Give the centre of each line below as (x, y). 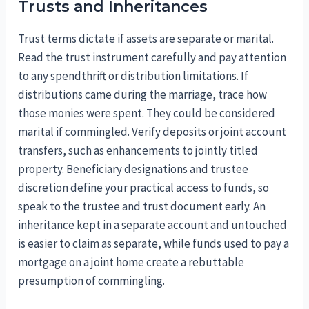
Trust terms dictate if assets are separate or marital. (146, 38)
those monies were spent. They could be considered (147, 113)
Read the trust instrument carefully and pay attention (152, 57)
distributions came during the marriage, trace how (143, 94)
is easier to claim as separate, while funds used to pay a (154, 243)
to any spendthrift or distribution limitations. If (133, 76)
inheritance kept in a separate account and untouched (153, 225)
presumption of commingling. (92, 280)
